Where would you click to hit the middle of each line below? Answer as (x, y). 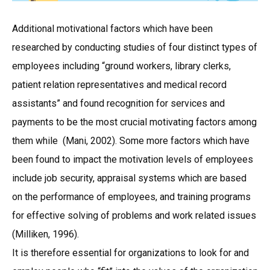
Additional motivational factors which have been (112, 29)
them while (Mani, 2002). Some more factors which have (131, 141)
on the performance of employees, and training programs (131, 197)
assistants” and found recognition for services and (118, 103)
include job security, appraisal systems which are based (129, 178)
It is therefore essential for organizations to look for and (130, 253)
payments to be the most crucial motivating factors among (134, 122)
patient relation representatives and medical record (119, 85)
